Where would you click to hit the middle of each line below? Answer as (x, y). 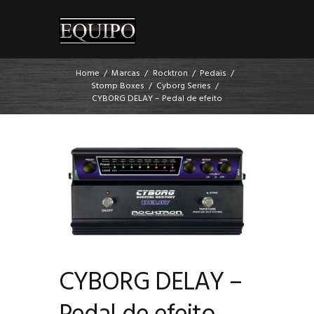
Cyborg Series (184, 87)
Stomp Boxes (117, 87)
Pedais (213, 74)
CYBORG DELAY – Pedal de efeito (157, 99)
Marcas (126, 74)
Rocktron (170, 74)
